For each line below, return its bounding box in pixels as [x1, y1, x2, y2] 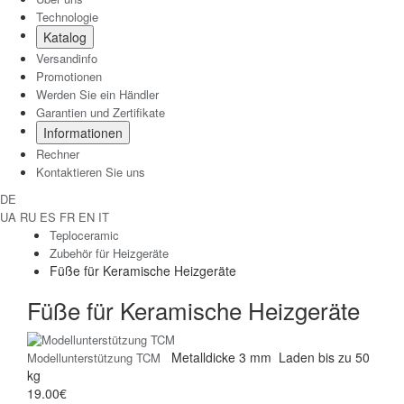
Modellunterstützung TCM [27, 348, 164, 366]
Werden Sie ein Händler [36, 85, 159, 103]
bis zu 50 [318, 347, 370, 366]
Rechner [36, 144, 79, 162]
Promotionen [36, 67, 102, 85]
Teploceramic [50, 225, 119, 243]
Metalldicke [171, 347, 235, 366]
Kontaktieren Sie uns [36, 162, 145, 180]
